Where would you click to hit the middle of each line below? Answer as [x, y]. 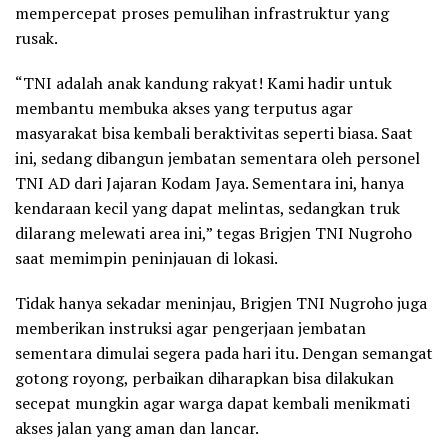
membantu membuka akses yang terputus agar [184, 107]
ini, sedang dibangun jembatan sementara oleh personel [217, 157]
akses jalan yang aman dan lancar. [137, 427]
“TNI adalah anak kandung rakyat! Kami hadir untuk [203, 82]
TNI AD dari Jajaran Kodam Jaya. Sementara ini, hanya [209, 182]
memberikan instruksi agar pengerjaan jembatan [190, 327]
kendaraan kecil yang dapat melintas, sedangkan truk [207, 207]
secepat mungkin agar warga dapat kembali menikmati [212, 402]
